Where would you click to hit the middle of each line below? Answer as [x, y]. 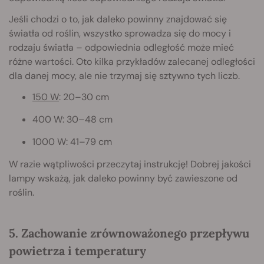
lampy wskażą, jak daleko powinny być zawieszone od [123, 179]
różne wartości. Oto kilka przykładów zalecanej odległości [132, 62]
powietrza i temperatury [77, 251]
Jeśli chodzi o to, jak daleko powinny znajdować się [118, 19]
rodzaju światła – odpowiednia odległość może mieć [121, 48]
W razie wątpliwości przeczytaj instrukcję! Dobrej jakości [130, 164]
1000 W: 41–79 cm [72, 142]
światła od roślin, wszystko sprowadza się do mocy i [120, 34]
